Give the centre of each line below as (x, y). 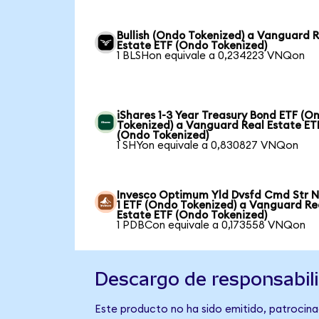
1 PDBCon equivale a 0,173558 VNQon (211, 225)
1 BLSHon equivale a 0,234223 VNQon (211, 56)
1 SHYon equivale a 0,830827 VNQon (208, 145)
